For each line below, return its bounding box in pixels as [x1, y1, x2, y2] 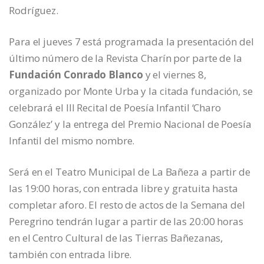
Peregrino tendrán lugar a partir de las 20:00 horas [9, 214, 243, 228]
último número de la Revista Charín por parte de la [9, 51, 242, 65]
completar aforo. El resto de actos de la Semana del [9, 197, 245, 212]
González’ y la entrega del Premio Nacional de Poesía [9, 117, 252, 131]
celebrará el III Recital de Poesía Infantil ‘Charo [9, 100, 221, 114]
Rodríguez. [9, 3, 59, 17]
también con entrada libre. [9, 247, 132, 261]
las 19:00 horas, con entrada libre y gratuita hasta [9, 181, 238, 195]
